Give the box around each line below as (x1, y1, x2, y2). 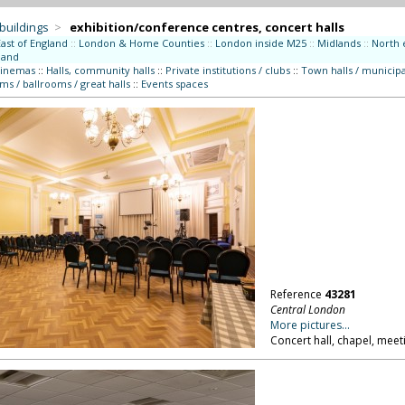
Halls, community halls (45, 63, 155, 77)
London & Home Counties (78, 36, 204, 50)
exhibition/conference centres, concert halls (69, 19, 344, 35)
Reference (269, 287, 325, 302)
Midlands (316, 36, 361, 50)
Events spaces (140, 77, 208, 90)
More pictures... (269, 317, 350, 333)
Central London (269, 302, 345, 317)
